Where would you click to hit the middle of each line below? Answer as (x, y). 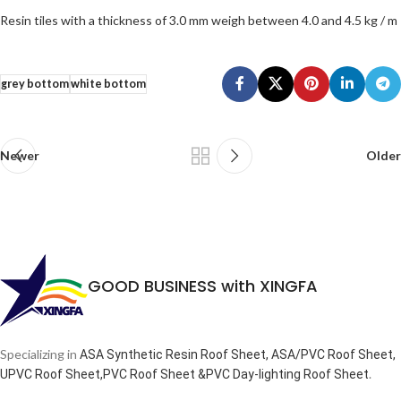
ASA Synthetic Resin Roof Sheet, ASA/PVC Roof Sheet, (238, 354)
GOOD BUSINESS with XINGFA (203, 286)
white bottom (108, 83)
